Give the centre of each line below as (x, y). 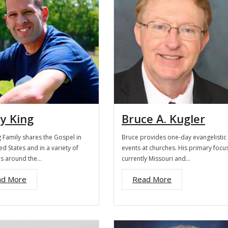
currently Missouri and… (156, 159)
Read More (152, 179)
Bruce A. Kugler (163, 119)
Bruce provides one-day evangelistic (174, 137)
